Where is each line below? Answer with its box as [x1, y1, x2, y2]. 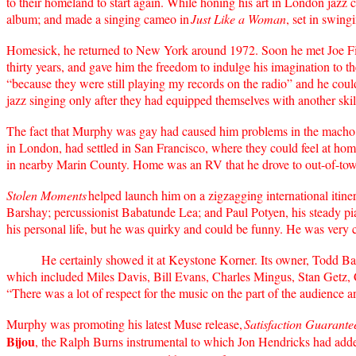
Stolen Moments [6, 186, 87, 203]
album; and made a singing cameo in [6, 10, 189, 27]
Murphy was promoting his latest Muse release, [6, 315, 242, 332]
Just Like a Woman [191, 10, 286, 27]
